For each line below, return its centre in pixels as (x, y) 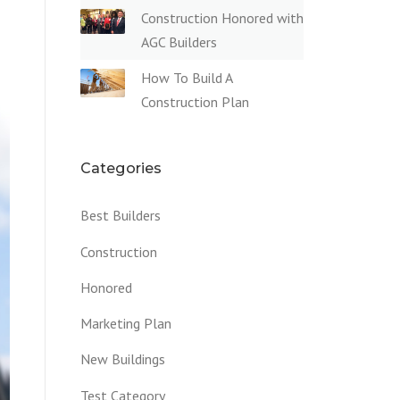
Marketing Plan (126, 324)
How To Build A (187, 77)
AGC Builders (179, 42)
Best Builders (121, 216)
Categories (121, 168)
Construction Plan (195, 101)
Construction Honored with (222, 17)
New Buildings (123, 359)
